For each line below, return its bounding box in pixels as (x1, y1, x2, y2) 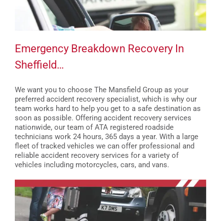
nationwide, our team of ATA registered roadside (15, 122, 174, 132)
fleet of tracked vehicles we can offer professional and (15, 141, 194, 150)
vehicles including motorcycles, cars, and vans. (15, 160, 169, 169)
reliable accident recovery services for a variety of (15, 150, 179, 160)
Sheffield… (15, 58, 64, 72)
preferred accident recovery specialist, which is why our (15, 94, 197, 104)
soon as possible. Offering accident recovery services (15, 113, 191, 122)
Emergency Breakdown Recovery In (15, 42, 184, 55)
